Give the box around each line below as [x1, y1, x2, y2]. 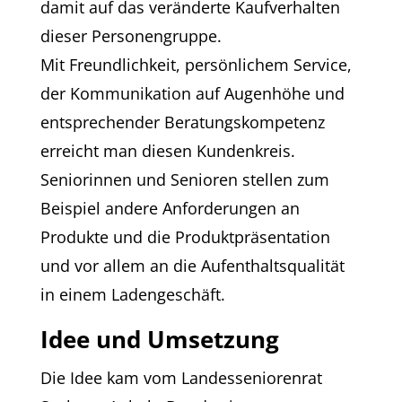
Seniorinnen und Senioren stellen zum [39, 168, 329, 190]
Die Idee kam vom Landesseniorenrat [39, 366, 322, 389]
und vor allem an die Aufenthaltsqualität [39, 254, 345, 276]
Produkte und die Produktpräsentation [39, 225, 330, 248]
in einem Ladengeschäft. [39, 283, 225, 305]
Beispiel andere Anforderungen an [39, 197, 300, 219]
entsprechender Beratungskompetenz [39, 110, 325, 133]
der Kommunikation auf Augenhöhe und [39, 82, 345, 104]
